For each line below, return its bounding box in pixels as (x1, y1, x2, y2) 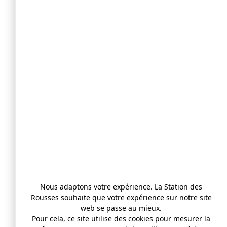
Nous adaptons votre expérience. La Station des (40, 181, 203, 192)
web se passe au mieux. (81, 203, 162, 213)
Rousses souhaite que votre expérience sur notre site (30, 192, 212, 202)
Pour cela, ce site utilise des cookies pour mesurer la (32, 213, 211, 223)
